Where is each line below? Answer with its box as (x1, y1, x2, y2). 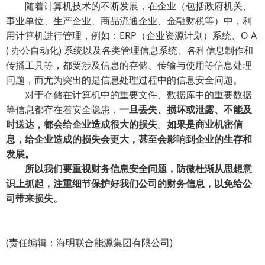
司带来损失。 (6, 192, 63, 205)
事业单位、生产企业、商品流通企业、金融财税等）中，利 (6, 14, 252, 28)
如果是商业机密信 (167, 118, 243, 131)
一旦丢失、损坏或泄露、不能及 (119, 103, 252, 117)
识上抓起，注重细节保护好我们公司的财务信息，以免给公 (6, 177, 252, 190)
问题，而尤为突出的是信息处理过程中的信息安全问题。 (6, 73, 243, 87)
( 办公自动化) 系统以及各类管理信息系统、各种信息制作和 (6, 44, 253, 57)
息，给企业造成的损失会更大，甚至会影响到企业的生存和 (6, 132, 252, 146)
